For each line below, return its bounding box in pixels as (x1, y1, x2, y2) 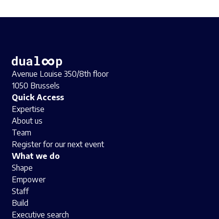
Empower (12, 175, 45, 185)
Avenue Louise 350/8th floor (12, 69, 109, 79)
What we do (12, 151, 60, 161)
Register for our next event (12, 139, 104, 150)
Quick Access (12, 92, 64, 103)
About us (12, 116, 43, 126)
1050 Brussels (12, 81, 60, 91)
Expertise (12, 104, 44, 114)
